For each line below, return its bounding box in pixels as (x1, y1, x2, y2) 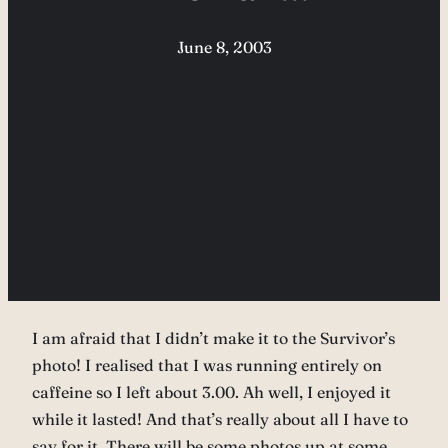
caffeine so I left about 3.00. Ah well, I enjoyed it (32, 382, 391, 403)
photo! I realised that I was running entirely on (32, 355, 382, 376)
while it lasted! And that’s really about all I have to (32, 409, 408, 430)
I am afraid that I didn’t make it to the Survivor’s (32, 328, 395, 349)
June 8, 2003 (176, 37, 272, 58)
